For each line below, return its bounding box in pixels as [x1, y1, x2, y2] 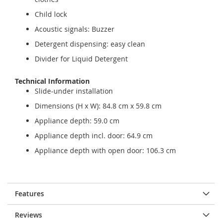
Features [15, 189, 44, 198]
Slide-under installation [35, 86, 113, 96]
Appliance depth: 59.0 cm [35, 116, 119, 125]
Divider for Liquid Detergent [35, 54, 128, 63]
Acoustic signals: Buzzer [35, 24, 114, 34]
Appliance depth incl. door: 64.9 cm [35, 131, 153, 140]
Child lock [35, 9, 67, 19]
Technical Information [15, 76, 90, 86]
